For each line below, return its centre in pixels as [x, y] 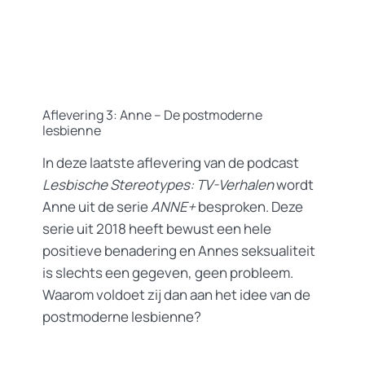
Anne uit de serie [97, 207]
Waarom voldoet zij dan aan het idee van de [176, 295]
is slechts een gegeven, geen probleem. [168, 273]
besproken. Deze [249, 207]
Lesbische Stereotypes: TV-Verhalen [158, 185]
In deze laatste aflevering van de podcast [171, 163]
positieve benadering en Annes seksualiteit [179, 251]
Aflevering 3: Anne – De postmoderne [152, 114]
